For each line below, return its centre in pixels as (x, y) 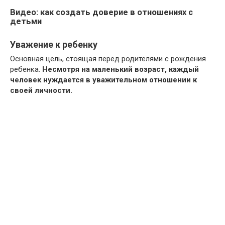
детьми (26, 21)
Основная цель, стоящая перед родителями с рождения (108, 59)
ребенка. (26, 69)
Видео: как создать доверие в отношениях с (101, 12)
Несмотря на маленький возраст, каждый (121, 69)
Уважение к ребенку (54, 44)
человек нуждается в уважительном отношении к (103, 80)
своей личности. (41, 90)
